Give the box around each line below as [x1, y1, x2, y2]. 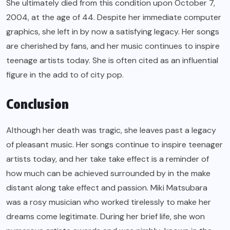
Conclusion [6, 95, 69, 112]
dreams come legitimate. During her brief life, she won [6, 211, 205, 222]
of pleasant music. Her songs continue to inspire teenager [6, 139, 223, 150]
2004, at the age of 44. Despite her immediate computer [6, 12, 221, 23]
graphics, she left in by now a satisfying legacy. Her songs [6, 26, 219, 37]
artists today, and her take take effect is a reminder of [6, 154, 209, 165]
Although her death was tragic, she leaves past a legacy [6, 125, 216, 136]
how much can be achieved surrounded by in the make [6, 168, 210, 179]
